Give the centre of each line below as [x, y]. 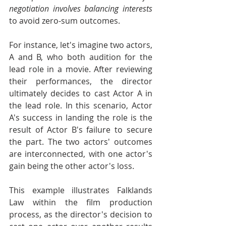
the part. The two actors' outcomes [81, 142]
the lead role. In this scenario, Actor [81, 105]
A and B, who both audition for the [81, 57]
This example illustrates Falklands [81, 190]
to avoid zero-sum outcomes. [65, 21]
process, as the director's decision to [81, 214]
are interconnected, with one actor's [81, 154]
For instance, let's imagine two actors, [81, 45]
